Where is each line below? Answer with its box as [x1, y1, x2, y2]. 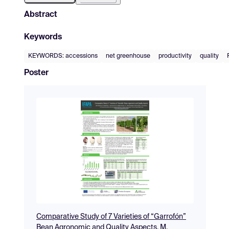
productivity [158, 53, 192, 59]
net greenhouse [106, 53, 150, 59]
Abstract [24, 10, 57, 19]
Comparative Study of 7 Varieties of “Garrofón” [36, 213, 186, 220]
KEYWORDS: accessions [28, 53, 98, 59]
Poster [24, 68, 49, 77]
